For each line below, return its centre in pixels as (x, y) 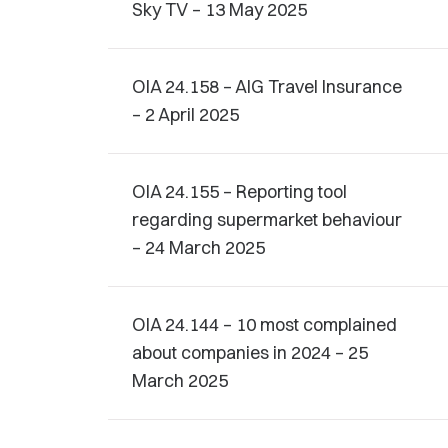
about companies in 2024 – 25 (250, 352)
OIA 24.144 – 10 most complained (264, 324)
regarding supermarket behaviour (267, 219)
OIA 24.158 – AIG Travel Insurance (267, 86)
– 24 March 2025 (198, 247)
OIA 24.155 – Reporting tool (239, 191)
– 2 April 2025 (185, 114)
